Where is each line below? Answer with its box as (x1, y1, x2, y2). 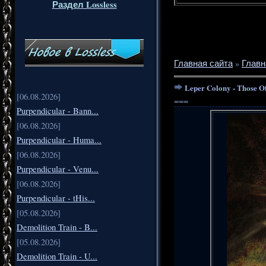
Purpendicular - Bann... (17, 104, 99, 116)
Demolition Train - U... (17, 250, 97, 262)
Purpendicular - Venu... (17, 163, 99, 175)
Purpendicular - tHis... (17, 192, 95, 204)
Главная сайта (174, 57, 233, 69)
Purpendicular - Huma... (17, 134, 102, 145)
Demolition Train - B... (17, 221, 97, 233)
